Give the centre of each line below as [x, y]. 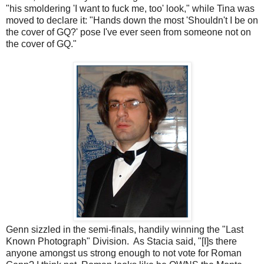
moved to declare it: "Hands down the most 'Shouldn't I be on [132, 21]
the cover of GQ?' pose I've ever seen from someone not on [128, 32]
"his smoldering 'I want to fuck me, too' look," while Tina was [130, 9]
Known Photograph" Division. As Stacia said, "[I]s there [121, 242]
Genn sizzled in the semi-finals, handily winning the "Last [125, 230]
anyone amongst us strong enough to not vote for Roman [124, 253]
